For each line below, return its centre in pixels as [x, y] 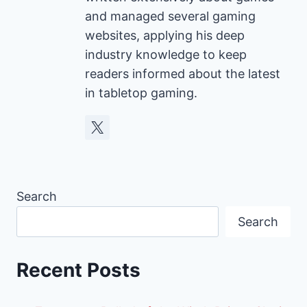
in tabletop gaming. [141, 93]
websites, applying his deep [165, 36]
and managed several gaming [170, 16]
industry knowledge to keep [166, 55]
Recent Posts [78, 270]
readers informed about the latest [183, 74]
